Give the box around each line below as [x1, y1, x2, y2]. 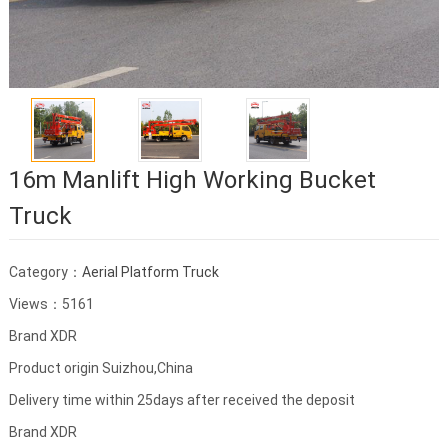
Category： [8, 264, 82, 281]
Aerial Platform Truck [81, 264, 219, 281]
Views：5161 [8, 296, 94, 313]
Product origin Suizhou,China [8, 360, 193, 377]
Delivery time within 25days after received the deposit [8, 392, 355, 409]
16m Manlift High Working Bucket [8, 166, 376, 195]
